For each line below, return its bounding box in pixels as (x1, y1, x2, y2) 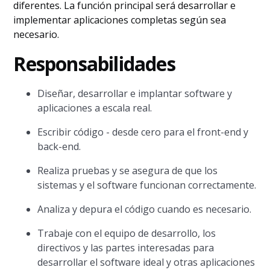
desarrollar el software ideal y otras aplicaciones (37, 256, 256, 269)
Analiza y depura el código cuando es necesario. (37, 202, 252, 216)
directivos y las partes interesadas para (37, 241, 215, 254)
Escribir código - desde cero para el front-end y (37, 125, 249, 139)
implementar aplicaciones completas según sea (13, 13, 227, 27)
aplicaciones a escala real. (37, 101, 152, 115)
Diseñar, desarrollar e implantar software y (37, 87, 233, 100)
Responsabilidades (13, 51, 175, 77)
